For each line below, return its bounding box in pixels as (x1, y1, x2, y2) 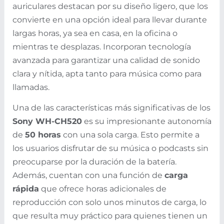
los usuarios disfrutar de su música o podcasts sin (12, 143, 208, 153)
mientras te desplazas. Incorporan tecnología (12, 41, 191, 51)
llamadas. (12, 82, 49, 92)
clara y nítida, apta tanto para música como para (12, 68, 201, 78)
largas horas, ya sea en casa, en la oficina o (12, 28, 177, 38)
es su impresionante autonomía (82, 116, 211, 126)
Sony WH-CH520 (12, 116, 82, 126)
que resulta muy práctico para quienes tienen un (12, 210, 207, 220)
